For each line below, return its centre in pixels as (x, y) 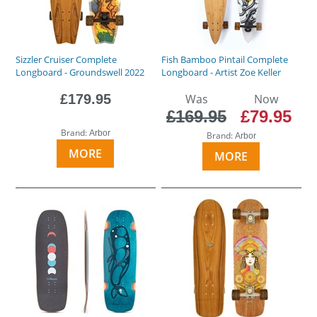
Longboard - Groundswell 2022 (80, 72)
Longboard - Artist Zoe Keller (221, 72)
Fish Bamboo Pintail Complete (225, 59)
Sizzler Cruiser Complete (67, 59)
